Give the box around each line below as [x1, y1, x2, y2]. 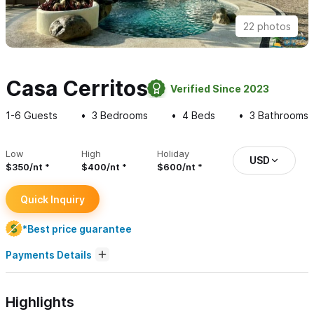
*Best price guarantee [22, 222, 132, 235]
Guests [21, 109, 57, 122]
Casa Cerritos [6, 76, 148, 102]
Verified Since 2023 [170, 82, 269, 95]
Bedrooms [97, 109, 148, 122]
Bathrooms [255, 109, 308, 122]
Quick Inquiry [20, 193, 85, 205]
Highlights [6, 294, 74, 311]
